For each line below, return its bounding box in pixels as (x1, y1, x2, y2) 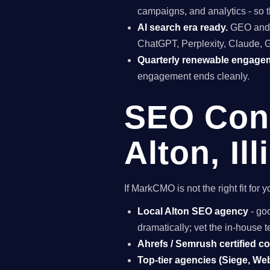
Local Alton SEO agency (137, 206, 249, 216)
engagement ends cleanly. (137, 71, 250, 81)
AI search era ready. (137, 22, 228, 33)
